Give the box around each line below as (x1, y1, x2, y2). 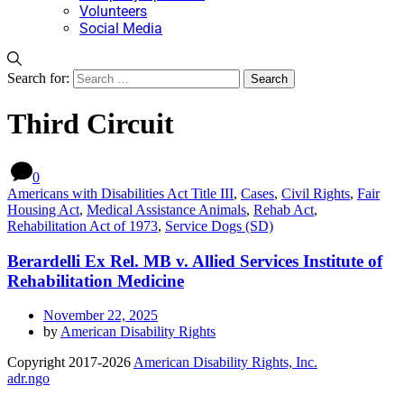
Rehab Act (253, 201, 314, 217)
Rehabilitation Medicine (7, 271, 184, 290)
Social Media (79, 20, 162, 37)
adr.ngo (7, 371, 50, 387)
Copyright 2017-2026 (7, 354, 133, 371)
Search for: (7, 70, 69, 86)
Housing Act (7, 201, 79, 217)
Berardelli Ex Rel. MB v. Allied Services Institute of (7, 251, 382, 271)
